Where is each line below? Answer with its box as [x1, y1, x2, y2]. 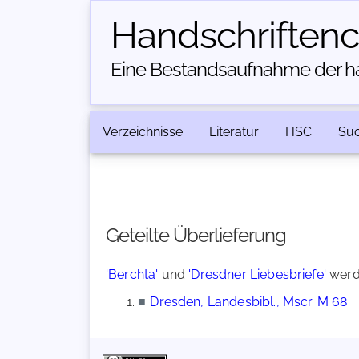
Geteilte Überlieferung [106, 224, 286, 247]
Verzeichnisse [103, 124, 183, 139]
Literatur [209, 124, 259, 139]
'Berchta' [106, 267, 159, 282]
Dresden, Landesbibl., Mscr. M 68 [150, 294, 348, 309]
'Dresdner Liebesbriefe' [188, 267, 326, 282]
